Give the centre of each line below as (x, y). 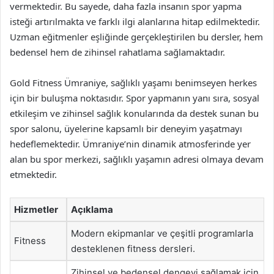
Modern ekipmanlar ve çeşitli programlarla (162, 233)
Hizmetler (36, 209)
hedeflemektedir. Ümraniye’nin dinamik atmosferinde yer (130, 144)
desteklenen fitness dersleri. (133, 249)
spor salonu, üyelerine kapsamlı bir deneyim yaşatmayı (126, 128)
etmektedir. (33, 174)
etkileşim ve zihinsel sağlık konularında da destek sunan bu (134, 113)
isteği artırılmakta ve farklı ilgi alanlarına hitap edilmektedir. (135, 21)
